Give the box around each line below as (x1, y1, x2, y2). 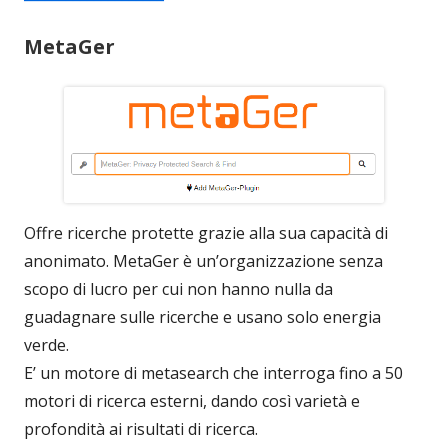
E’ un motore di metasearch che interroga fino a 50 (24, 362, 403, 385)
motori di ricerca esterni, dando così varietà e (24, 390, 360, 413)
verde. (24, 334, 69, 357)
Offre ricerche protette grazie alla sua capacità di (24, 222, 388, 245)
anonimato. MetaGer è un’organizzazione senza (24, 250, 383, 273)
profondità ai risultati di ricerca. (24, 418, 258, 441)
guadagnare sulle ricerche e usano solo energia (24, 306, 381, 329)
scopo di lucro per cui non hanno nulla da (24, 278, 333, 301)
